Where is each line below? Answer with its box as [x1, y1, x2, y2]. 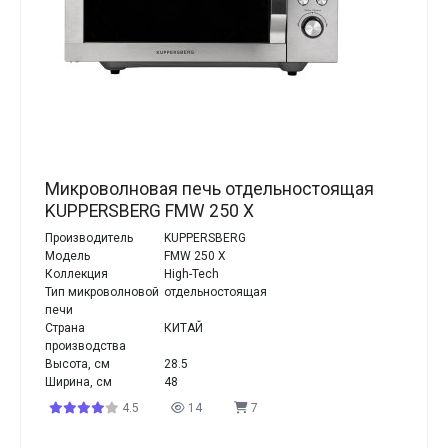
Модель [45, 249, 90, 263]
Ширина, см [45, 375, 112, 389]
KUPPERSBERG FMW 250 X [45, 201, 254, 221]
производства [45, 339, 126, 353]
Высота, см [45, 357, 110, 371]
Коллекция [45, 267, 108, 281]
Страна [45, 321, 85, 335]
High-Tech [164, 267, 220, 281]
